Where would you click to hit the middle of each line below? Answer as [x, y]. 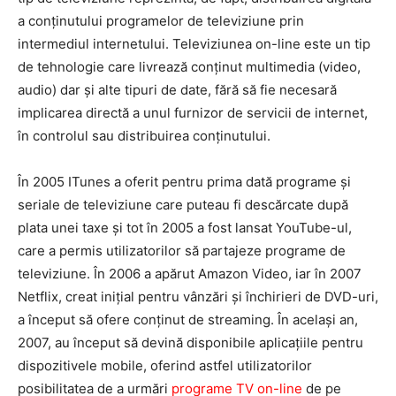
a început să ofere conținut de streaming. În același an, [188, 319]
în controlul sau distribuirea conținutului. [144, 135]
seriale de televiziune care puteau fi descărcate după [183, 204]
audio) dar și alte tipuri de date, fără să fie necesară [177, 89]
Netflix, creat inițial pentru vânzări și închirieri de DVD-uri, [198, 296]
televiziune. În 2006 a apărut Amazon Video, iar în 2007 [190, 273]
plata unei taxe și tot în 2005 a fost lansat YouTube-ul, [185, 227]
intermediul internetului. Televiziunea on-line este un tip [194, 43]
